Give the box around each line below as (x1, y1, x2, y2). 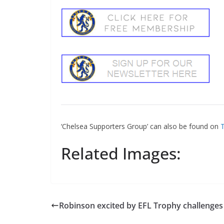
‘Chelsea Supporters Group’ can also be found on (57, 121, 217, 131)
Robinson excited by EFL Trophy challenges (55, 199, 219, 211)
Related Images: (57, 142, 177, 164)
